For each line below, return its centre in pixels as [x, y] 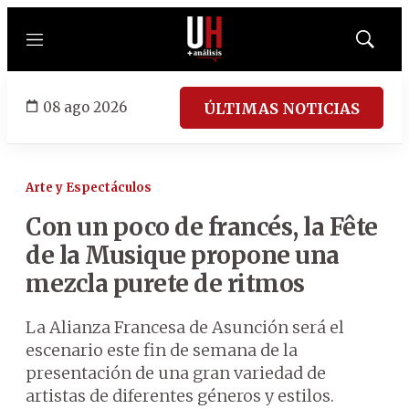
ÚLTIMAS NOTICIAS [282, 108]
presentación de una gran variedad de [176, 373]
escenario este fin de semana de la [162, 350]
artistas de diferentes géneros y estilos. [180, 396]
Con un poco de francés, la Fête [202, 227]
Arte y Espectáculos [89, 188]
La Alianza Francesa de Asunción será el [185, 327]
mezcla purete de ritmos [165, 283]
